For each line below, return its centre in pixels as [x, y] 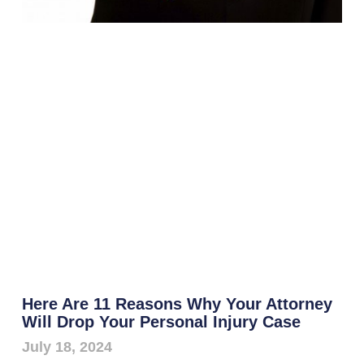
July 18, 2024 [67, 347]
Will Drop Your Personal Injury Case [161, 322]
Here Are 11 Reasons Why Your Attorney [177, 304]
